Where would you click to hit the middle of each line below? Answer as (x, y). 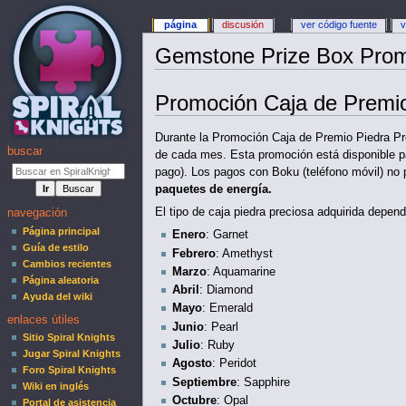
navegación (38, 213)
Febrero (193, 253)
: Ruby (217, 345)
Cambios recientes (68, 263)
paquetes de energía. (213, 189)
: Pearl (221, 327)
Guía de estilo (56, 247)
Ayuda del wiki (58, 296)
